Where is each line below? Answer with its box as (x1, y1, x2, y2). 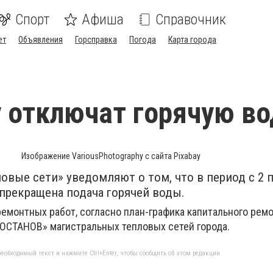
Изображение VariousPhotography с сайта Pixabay (21, 151, 200, 161)
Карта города (168, 35, 216, 44)
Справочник (155, 11, 226, 28)
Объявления (18, 35, 63, 44)
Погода (129, 35, 156, 44)
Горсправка (75, 35, 117, 44)
